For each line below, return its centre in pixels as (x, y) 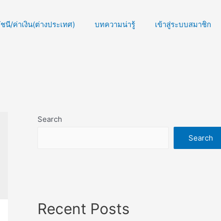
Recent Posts (84, 209)
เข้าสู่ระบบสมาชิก (183, 24)
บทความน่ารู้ (115, 24)
